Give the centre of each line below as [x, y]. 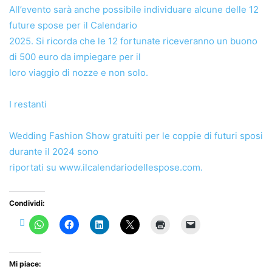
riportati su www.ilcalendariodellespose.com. [106, 168]
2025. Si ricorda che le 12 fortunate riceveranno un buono [133, 41]
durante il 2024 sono [54, 152]
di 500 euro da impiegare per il [75, 57]
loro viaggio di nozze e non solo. [79, 73]
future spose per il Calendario [73, 25]
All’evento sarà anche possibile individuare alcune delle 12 [134, 10]
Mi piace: [25, 264]
